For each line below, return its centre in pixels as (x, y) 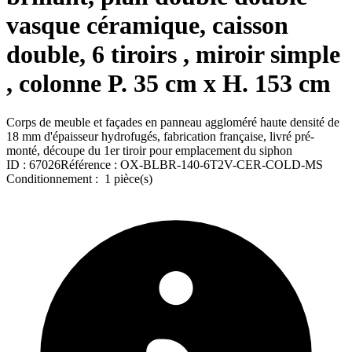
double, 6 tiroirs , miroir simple (173, 55)
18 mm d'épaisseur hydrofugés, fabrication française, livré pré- (160, 136)
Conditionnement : (54, 178)
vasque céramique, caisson (147, 26)
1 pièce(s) (127, 178)
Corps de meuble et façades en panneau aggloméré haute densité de (173, 122)
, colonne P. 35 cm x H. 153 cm (169, 84)
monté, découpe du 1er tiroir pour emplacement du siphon (149, 150)
